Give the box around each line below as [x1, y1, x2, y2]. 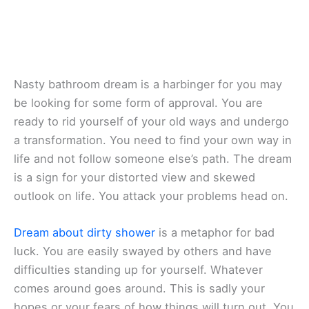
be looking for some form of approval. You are [14, 95, 263, 110]
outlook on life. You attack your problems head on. [14, 188, 288, 203]
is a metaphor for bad [155, 226, 275, 240]
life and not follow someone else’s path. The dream [14, 151, 292, 166]
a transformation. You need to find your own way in [14, 132, 292, 147]
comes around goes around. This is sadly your [14, 281, 265, 296]
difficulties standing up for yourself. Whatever [14, 263, 263, 277]
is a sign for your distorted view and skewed [14, 170, 255, 184]
